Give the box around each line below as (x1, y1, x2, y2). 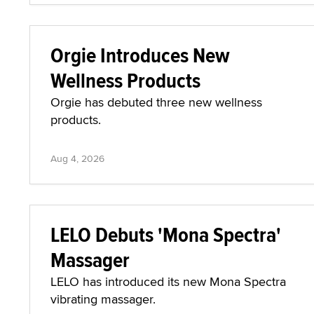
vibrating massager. (50, 290, 156, 308)
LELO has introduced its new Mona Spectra (50, 273, 286, 290)
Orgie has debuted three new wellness (50, 93, 262, 111)
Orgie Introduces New (50, 40, 230, 70)
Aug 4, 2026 (50, 151, 104, 165)
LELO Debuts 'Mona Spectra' (50, 219, 281, 250)
